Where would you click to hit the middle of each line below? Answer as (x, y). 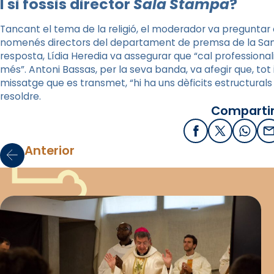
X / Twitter (245, 135)
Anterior (50, 150)
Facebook (220, 135)
